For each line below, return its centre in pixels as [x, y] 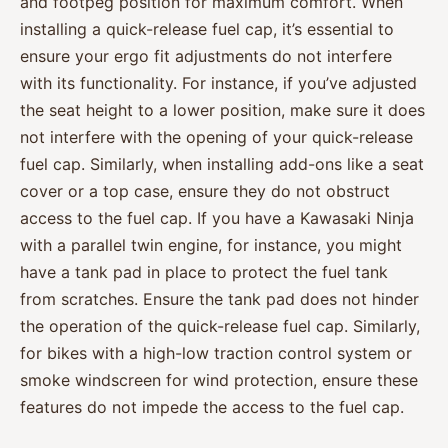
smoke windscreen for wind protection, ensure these [219, 380]
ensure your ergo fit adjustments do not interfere [206, 56]
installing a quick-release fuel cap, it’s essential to [207, 29]
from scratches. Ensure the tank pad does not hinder [219, 299]
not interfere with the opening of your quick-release [216, 137]
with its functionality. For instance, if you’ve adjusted [218, 83]
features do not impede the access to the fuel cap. [212, 407]
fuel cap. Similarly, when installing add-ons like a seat [222, 164]
